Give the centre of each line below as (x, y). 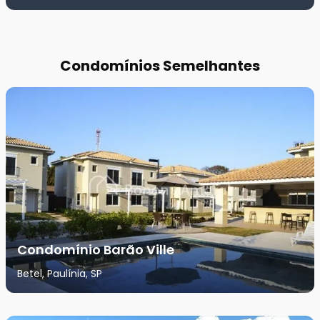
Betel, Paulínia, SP (60, 274)
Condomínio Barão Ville (96, 250)
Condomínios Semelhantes (160, 66)
